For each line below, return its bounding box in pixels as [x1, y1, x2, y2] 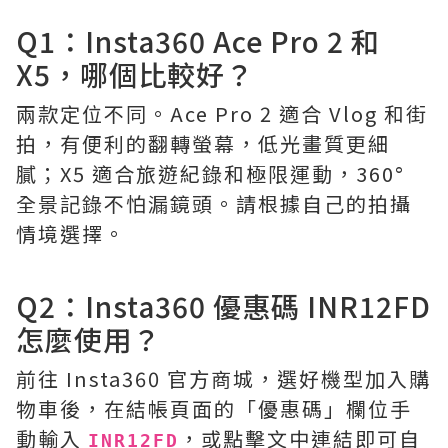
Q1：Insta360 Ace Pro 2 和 [16, 21, 380, 61]
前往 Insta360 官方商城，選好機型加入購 [16, 364, 431, 393]
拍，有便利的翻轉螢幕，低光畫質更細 [16, 129, 390, 158]
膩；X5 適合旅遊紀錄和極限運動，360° [16, 159, 405, 188]
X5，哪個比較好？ [16, 54, 254, 94]
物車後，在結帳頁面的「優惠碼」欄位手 [16, 394, 412, 423]
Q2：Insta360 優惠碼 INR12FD [16, 286, 431, 326]
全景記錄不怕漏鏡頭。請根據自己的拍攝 [16, 189, 412, 218]
